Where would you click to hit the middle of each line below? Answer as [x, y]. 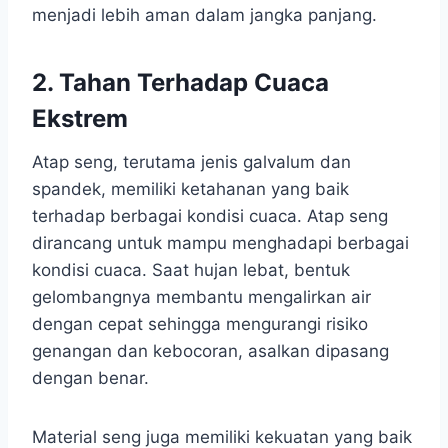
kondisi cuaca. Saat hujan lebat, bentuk [191, 269]
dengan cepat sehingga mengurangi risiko [200, 323]
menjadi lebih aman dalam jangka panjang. [204, 14]
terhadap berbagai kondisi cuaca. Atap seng [210, 215]
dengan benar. [90, 377]
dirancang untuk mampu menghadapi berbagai [220, 242]
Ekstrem [80, 118]
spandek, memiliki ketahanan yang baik [190, 188]
